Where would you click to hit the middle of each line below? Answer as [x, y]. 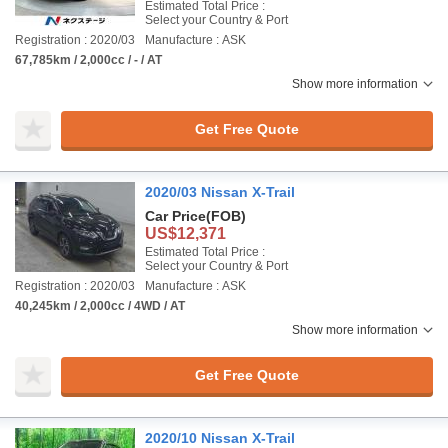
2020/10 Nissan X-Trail [220, 438]
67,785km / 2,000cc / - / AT [88, 60]
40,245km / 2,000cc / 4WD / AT [100, 306]
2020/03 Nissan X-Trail [220, 192]
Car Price [175, 216]
